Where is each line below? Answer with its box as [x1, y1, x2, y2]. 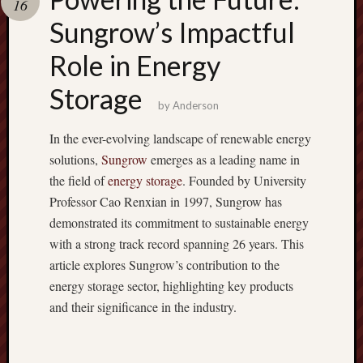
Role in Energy [49, 49, 220, 82]
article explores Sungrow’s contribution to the [49, 256, 280, 273]
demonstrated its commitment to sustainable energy [49, 214, 309, 231]
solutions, [49, 151, 101, 168]
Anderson [173, 99, 219, 112]
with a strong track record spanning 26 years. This [49, 235, 304, 252]
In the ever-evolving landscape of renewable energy [49, 130, 311, 147]
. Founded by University [182, 172, 306, 189]
